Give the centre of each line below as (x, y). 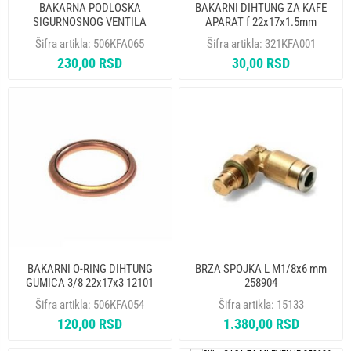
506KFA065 (119, 43)
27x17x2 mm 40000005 (90, 36)
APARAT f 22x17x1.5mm (261, 22)
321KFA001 (290, 43)
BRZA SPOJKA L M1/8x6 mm (261, 269)
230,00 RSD (90, 63)
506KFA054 (119, 305)
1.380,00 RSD (261, 324)
